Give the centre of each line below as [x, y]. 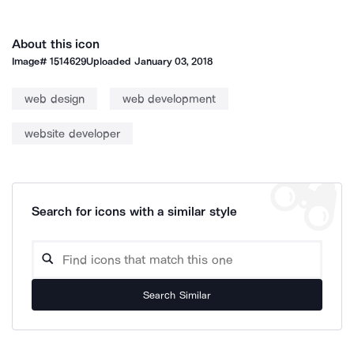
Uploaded [110, 61]
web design [55, 99]
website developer [72, 134]
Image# [31, 61]
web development [169, 99]
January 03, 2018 [173, 61]
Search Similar [177, 295]
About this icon [56, 44]
